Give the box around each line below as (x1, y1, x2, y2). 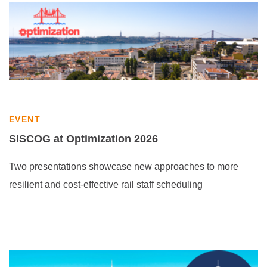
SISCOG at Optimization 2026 (9, 133, 158, 145)
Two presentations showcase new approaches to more (9, 162, 238, 172)
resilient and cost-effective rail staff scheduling (9, 179, 203, 190)
